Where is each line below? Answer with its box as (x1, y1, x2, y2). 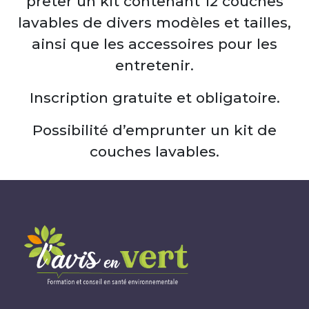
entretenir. (115, 56, 194, 74)
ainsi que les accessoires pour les (32, 34, 277, 52)
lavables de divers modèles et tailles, (18, 13, 291, 31)
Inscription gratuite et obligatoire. (29, 88, 280, 106)
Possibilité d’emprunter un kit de (32, 121, 277, 139)
